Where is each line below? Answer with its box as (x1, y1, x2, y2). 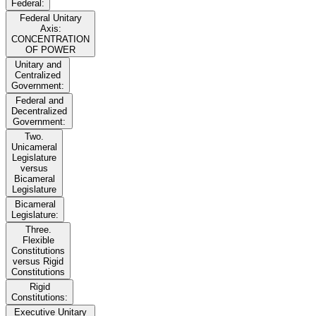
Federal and (15, 95, 63, 107)
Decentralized (11, 106, 67, 117)
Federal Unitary (19, 13, 82, 24)
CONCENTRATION (11, 34, 90, 45)
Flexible (22, 235, 54, 246)
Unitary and (14, 59, 61, 71)
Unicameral (11, 142, 57, 153)
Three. (25, 224, 51, 236)
